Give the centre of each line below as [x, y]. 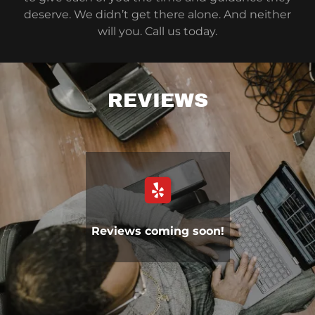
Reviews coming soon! [157, 231]
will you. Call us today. [157, 31]
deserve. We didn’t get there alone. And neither [157, 14]
